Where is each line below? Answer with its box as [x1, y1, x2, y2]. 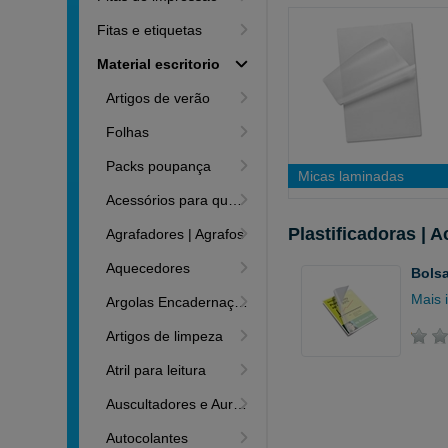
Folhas [106, 124, 150, 140]
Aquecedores [106, 260, 191, 276]
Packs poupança [106, 158, 212, 174]
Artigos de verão [106, 90, 211, 106]
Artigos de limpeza [106, 328, 224, 344]
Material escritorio [97, 56, 221, 72]
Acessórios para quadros [106, 192, 229, 208]
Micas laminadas [298, 168, 405, 184]
